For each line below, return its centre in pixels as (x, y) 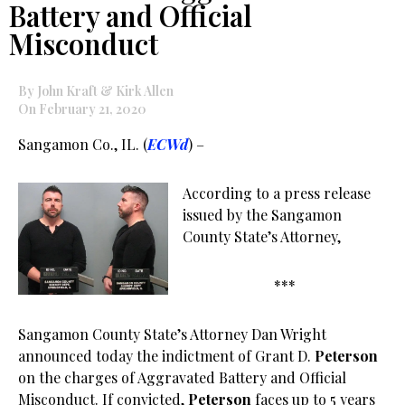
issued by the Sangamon (262, 215)
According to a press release (277, 193)
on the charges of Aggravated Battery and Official (182, 377)
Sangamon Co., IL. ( (83, 144)
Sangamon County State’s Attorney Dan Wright (172, 334)
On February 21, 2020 (82, 109)
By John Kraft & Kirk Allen (96, 91)
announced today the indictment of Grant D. (166, 356)
